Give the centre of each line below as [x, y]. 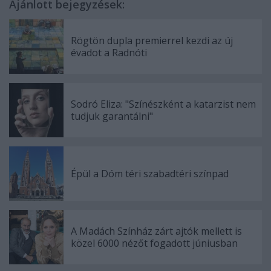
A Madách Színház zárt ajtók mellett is [156, 231]
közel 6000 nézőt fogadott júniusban [154, 243]
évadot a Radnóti [109, 53]
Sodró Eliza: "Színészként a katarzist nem [163, 104]
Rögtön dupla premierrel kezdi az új [152, 41]
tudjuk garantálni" [112, 116]
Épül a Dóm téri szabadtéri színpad [150, 174]
